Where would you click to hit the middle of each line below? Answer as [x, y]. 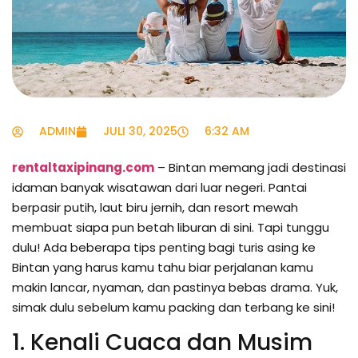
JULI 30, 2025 [140, 131]
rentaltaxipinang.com [83, 168]
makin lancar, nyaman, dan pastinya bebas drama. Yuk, [175, 288]
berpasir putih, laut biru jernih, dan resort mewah [155, 208]
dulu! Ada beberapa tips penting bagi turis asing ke [164, 248]
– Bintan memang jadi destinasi [250, 168]
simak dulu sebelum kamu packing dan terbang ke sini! [173, 308]
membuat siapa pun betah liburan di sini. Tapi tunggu [171, 228]
